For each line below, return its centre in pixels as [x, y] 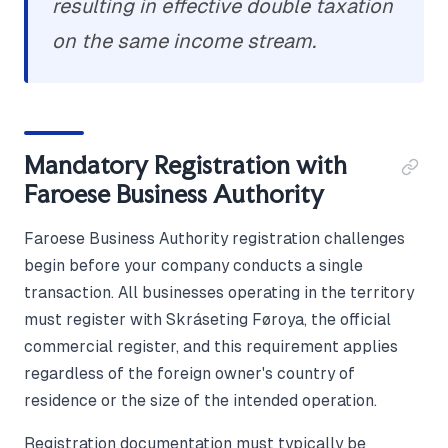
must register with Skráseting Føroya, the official [207, 320]
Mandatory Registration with [185, 165]
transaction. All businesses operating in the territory [219, 293]
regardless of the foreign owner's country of [189, 374]
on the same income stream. [184, 41]
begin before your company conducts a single [193, 266]
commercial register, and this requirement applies [211, 347]
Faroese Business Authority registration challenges [214, 239]
